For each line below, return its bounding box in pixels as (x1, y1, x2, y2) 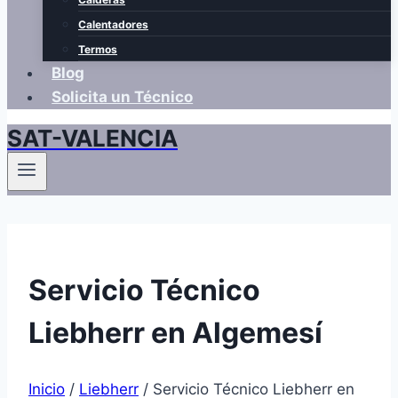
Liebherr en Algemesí (28, 314, 322, 350)
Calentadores (78, 18, 148, 31)
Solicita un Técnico (52, 88, 194, 106)
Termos (78, 43, 117, 56)
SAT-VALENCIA (7, 124, 178, 152)
